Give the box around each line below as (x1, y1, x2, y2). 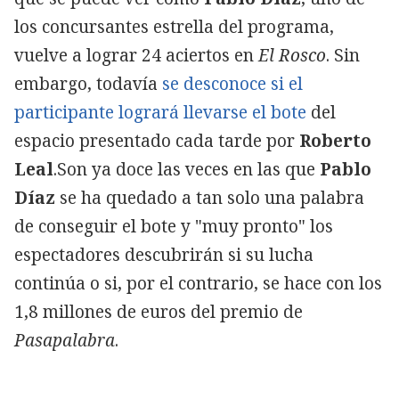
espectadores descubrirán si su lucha (14, 242, 313, 266)
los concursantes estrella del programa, (14, 14, 334, 38)
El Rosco (258, 43, 326, 67)
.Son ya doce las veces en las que (53, 157, 320, 181)
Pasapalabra (14, 328, 115, 352)
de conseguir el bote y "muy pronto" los (14, 214, 333, 238)
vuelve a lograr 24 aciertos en (14, 43, 258, 67)
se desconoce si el (162, 71, 303, 95)
